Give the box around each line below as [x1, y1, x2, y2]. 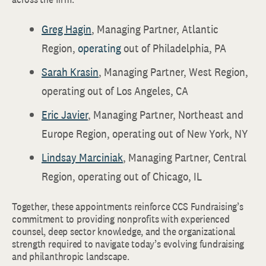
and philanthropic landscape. [12, 249, 129, 263]
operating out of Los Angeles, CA [42, 83, 188, 99]
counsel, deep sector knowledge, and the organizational [12, 224, 236, 238]
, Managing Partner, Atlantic [91, 21, 218, 37]
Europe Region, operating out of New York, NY [42, 126, 248, 141]
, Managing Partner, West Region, [99, 64, 248, 80]
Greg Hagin [42, 21, 91, 37]
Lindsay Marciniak [42, 150, 123, 165]
